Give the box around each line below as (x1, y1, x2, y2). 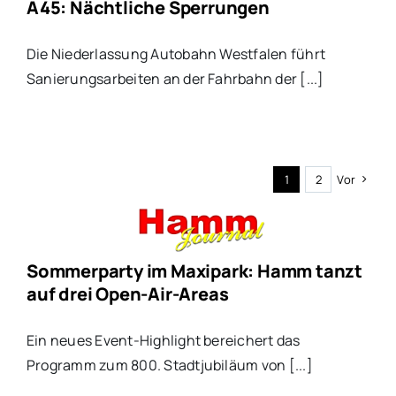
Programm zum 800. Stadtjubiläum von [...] (26, 355, 313, 376)
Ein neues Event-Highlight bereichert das (26, 331, 301, 351)
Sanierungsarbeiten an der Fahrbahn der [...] (26, 68, 324, 88)
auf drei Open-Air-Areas (26, 282, 229, 307)
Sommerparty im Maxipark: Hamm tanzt (26, 259, 362, 284)
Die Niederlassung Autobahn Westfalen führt (26, 43, 326, 64)
